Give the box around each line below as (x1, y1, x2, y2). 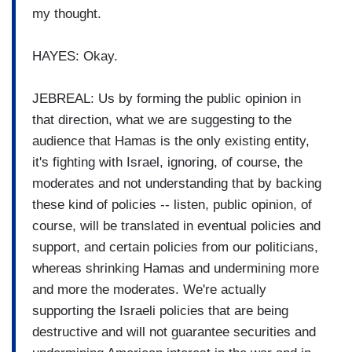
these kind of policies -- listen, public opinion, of (32, 196, 312, 212)
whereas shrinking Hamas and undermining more (32, 260, 319, 276)
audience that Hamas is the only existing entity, (32, 133, 310, 148)
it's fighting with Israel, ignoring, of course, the (32, 154, 302, 170)
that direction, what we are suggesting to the (32, 112, 291, 127)
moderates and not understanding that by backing (32, 175, 321, 191)
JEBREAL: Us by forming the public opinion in (32, 90, 301, 106)
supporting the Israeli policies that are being (32, 302, 288, 318)
